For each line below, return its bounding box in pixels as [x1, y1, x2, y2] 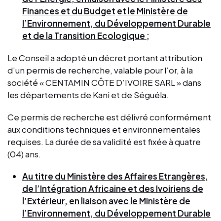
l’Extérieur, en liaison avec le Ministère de [22, 195, 190, 206]
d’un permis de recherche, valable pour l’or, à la [7, 64, 193, 75]
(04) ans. [7, 148, 41, 159]
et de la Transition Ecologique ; [22, 30, 149, 41]
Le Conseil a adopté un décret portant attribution [7, 52, 202, 63]
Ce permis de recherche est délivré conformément [7, 111, 211, 122]
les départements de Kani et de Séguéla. [7, 89, 169, 100]
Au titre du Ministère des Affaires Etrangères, [22, 170, 208, 182]
